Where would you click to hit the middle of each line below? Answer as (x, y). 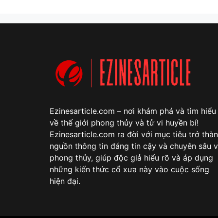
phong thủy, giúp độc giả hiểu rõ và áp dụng (131, 157)
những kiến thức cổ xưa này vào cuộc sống (129, 169)
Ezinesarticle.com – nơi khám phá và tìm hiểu (133, 111)
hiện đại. (65, 181)
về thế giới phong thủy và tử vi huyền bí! (124, 122)
